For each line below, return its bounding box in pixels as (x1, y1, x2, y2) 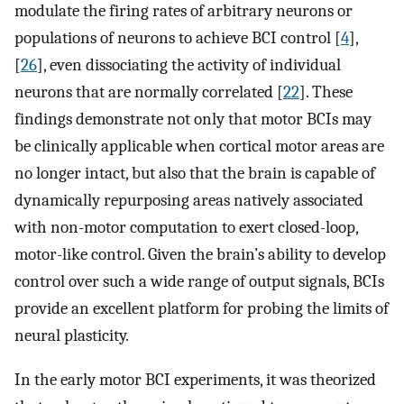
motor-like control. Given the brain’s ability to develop (14, 244, 386, 265)
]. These (299, 82, 353, 103)
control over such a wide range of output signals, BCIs (14, 271, 384, 292)
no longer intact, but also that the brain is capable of (14, 163, 375, 184)
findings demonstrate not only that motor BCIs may (14, 109, 372, 130)
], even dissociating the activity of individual (37, 55, 341, 76)
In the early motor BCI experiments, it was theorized (14, 369, 376, 390)
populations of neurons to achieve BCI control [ (14, 28, 341, 49)
